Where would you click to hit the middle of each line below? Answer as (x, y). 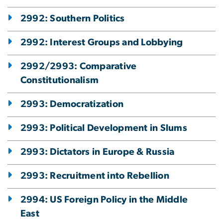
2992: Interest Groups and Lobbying (102, 42)
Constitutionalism (60, 80)
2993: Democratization (72, 104)
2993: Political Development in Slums (104, 128)
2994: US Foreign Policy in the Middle (104, 200)
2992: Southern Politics (73, 18)
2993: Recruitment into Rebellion (95, 176)
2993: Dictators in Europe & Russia (98, 152)
